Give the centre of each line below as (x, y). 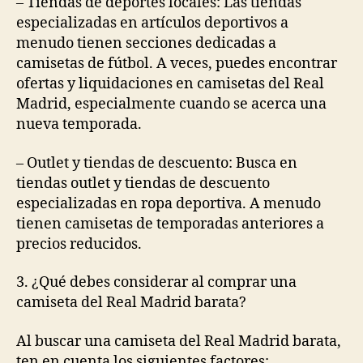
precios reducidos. (79, 244)
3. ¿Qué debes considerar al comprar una (156, 282)
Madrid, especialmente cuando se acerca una (171, 104)
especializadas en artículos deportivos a (152, 23)
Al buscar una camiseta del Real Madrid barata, (179, 341)
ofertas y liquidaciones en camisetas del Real (170, 84)
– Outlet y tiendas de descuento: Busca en (157, 163)
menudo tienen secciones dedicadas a (146, 43)
